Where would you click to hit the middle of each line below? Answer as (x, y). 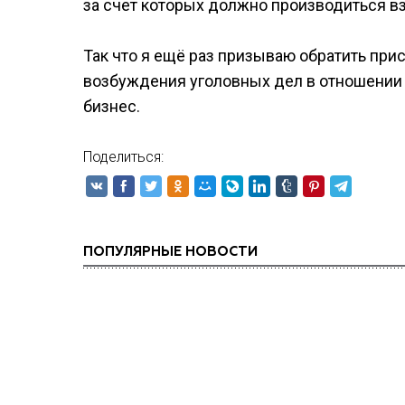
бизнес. (112, 106)
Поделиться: (123, 157)
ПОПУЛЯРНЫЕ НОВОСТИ (170, 252)
